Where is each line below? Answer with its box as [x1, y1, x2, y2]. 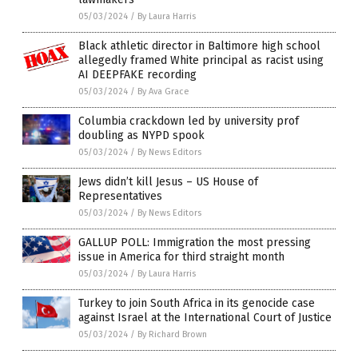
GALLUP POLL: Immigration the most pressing [78, 236, 311, 250]
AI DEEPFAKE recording [78, 68, 197, 82]
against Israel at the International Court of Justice [78, 311, 332, 325]
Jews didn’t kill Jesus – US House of [78, 175, 258, 189]
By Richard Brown [137, 329, 207, 340]
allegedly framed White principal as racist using [78, 54, 324, 68]
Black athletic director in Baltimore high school [78, 39, 320, 54]
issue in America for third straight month [78, 250, 284, 265]
